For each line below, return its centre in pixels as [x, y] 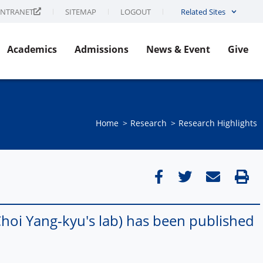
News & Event [178, 49]
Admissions [102, 49]
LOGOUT [135, 11]
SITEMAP [80, 11]
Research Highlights [218, 123]
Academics [32, 49]
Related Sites [203, 12]
